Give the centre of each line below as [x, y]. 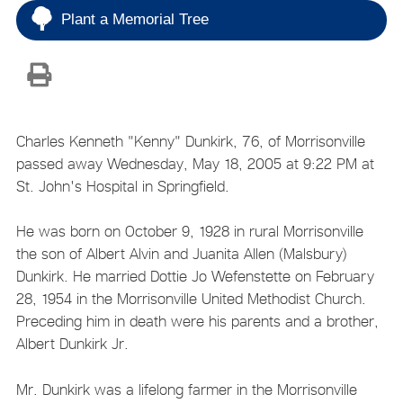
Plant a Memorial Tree [134, 19]
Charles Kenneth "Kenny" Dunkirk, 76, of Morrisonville [190, 141]
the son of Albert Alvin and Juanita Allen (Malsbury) [181, 254]
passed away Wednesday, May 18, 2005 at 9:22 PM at [195, 163]
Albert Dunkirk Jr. [74, 344]
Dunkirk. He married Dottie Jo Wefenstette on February [195, 277]
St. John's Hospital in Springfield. [125, 186]
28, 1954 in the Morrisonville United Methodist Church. [191, 299]
